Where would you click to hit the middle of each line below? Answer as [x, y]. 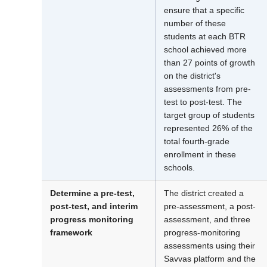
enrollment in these [200, 155]
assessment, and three [207, 220]
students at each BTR [205, 37]
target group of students [209, 115]
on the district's [192, 76]
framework [71, 233]
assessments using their [209, 246]
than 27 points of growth [209, 63]
